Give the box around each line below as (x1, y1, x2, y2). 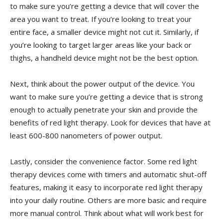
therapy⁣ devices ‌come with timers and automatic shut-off (10, 169, 207, 179)
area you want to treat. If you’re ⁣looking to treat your (10, 13, 192, 24)
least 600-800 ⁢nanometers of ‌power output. (10, 130, 162, 140)
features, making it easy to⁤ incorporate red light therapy (10, 182, 203, 192)
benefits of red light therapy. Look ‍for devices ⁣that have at (10, 117, 211, 127)
